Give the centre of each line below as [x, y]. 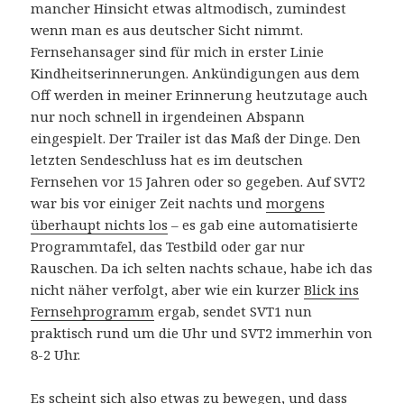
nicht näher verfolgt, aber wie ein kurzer [168, 289]
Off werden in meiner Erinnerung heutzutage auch [200, 94]
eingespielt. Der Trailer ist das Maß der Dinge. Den [196, 138]
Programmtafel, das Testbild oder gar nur [168, 246]
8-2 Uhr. [56, 354]
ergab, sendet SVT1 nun [234, 311]
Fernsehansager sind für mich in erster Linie [178, 51]
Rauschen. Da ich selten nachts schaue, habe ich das [202, 267]
